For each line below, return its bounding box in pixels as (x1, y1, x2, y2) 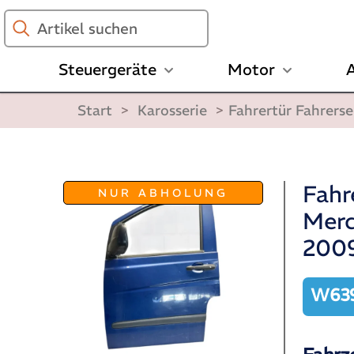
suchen (3, 27, 50, 46)
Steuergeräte (58, 58, 156, 79)
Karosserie (137, 101, 207, 120)
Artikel (3, 8, 48, 27)
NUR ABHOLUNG (98, 186, 228, 201)
